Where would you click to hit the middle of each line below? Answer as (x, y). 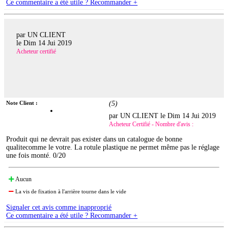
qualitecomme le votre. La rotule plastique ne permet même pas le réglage (113, 148)
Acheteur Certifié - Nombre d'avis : (151, 124)
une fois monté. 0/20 (36, 156)
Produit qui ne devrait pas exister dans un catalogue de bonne (94, 139)
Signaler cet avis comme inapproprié (59, 208)
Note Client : (22, 103)
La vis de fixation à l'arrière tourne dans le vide (70, 192)
